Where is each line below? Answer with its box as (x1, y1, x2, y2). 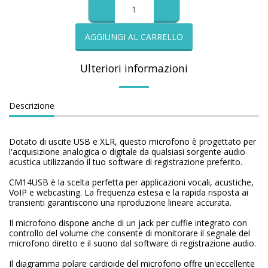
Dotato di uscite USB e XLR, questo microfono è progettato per (9, 136, 256, 147)
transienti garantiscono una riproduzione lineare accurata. (9, 197, 232, 208)
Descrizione (9, 100, 54, 111)
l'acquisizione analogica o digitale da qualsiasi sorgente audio (9, 146, 245, 157)
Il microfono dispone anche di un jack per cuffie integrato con (9, 217, 247, 229)
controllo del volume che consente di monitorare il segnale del (9, 227, 250, 239)
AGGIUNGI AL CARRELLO (85, 31, 183, 42)
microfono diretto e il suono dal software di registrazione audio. (9, 237, 256, 249)
